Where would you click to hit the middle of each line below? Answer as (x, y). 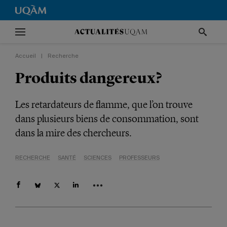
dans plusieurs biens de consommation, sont (107, 119)
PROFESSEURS (139, 158)
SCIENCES (98, 158)
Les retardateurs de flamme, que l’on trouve (104, 104)
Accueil (26, 56)
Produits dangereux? (89, 78)
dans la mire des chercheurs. (73, 133)
